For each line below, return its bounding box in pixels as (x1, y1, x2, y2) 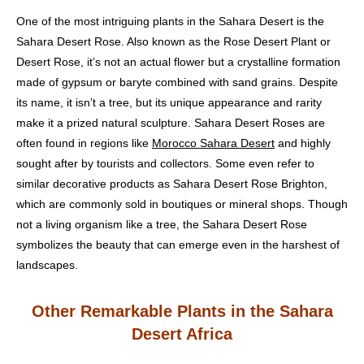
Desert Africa (132, 325, 232, 343)
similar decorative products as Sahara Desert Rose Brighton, (16, 177, 327, 190)
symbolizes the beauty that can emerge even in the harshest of (16, 238, 340, 251)
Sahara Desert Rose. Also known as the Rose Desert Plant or (16, 35, 331, 48)
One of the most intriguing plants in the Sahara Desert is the (16, 15, 324, 28)
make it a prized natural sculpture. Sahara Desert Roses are (16, 116, 325, 129)
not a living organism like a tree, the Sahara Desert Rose (16, 218, 307, 231)
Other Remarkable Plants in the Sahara (31, 302, 333, 320)
